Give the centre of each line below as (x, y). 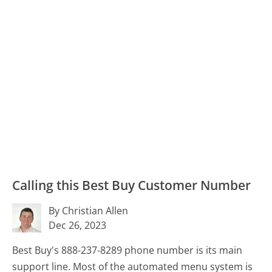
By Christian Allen (89, 210)
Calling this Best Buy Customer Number (132, 185)
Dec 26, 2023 (78, 225)
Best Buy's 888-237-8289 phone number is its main (127, 250)
